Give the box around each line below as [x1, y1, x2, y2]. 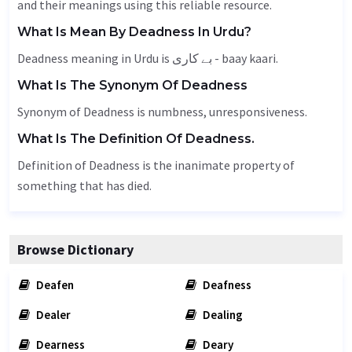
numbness [148, 104, 203, 119]
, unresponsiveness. [203, 104, 307, 119]
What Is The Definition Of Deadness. [17, 131, 255, 146]
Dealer [34, 307, 71, 322]
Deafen [34, 277, 74, 292]
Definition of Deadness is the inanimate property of [17, 157, 295, 173]
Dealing [200, 307, 243, 322]
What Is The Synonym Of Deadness [17, 78, 247, 93]
